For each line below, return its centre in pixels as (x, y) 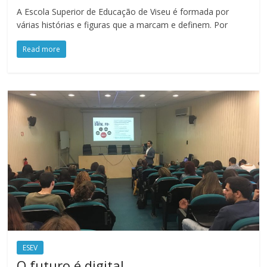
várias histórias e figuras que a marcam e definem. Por (122, 25)
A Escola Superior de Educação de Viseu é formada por (123, 12)
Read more (42, 49)
